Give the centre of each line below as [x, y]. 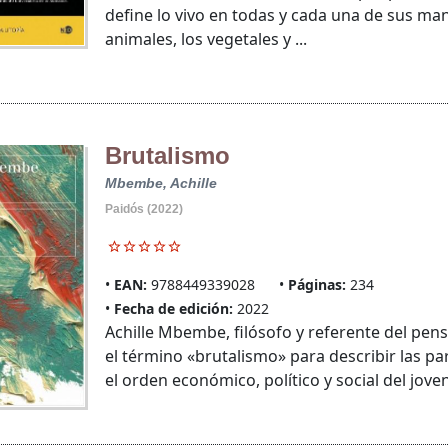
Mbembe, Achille [160, 183]
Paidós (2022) [143, 209]
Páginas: [316, 285]
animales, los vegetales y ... [205, 39]
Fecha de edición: [173, 309]
